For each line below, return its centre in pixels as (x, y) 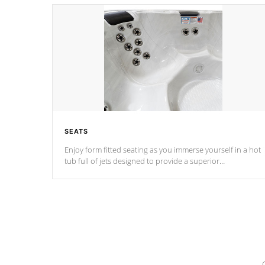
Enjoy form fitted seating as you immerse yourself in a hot (163, 150)
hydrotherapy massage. (105, 172)
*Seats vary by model (101, 206)
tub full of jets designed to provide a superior (142, 161)
